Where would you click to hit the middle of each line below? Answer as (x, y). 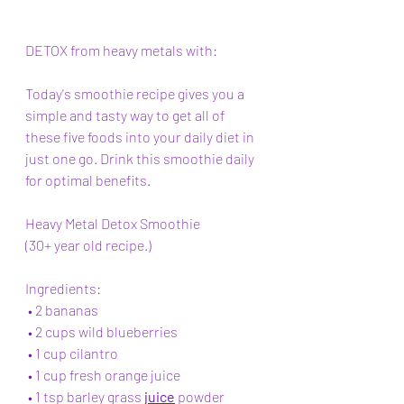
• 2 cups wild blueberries (106, 331)
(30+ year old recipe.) (88, 245)
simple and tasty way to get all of (126, 115)
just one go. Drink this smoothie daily (141, 158)
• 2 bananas (64, 310)
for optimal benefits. (88, 180)
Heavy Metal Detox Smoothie (114, 223)
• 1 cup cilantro (74, 353)
